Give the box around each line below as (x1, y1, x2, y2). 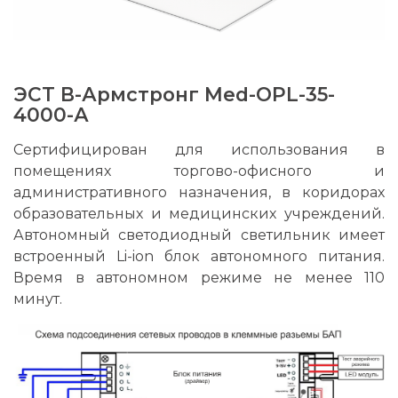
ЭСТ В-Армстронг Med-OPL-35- (13, 83, 335, 106)
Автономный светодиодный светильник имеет (13, 227, 385, 243)
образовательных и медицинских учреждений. (13, 205, 385, 222)
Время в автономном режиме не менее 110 (13, 269, 385, 286)
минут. (13, 291, 62, 307)
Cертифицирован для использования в (13, 141, 385, 158)
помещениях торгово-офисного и (13, 163, 385, 179)
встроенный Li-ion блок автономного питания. (13, 248, 385, 265)
